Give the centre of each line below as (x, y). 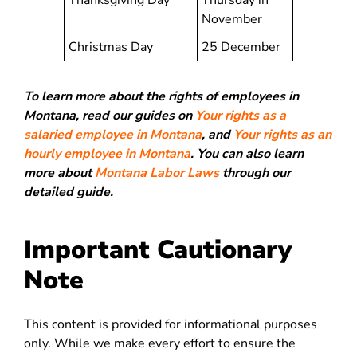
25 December (241, 47)
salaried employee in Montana (113, 135)
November (232, 19)
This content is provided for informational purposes (171, 324)
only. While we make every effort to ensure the (160, 343)
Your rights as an (282, 135)
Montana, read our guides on (110, 116)
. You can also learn (247, 154)
